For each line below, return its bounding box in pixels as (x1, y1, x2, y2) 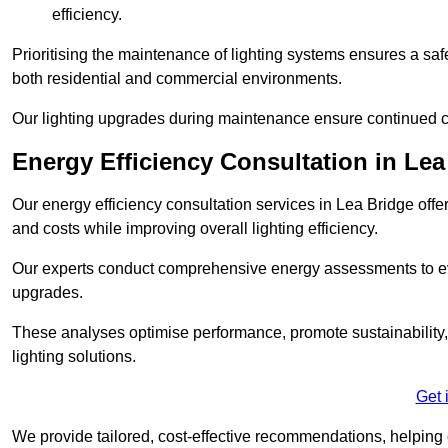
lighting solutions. (12, 348, 136, 366)
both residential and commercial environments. (12, 70, 342, 88)
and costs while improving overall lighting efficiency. (12, 220, 378, 238)
